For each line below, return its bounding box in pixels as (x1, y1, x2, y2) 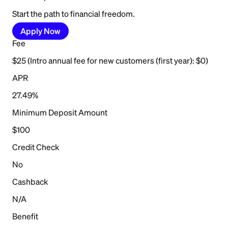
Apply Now (20, 26, 61, 36)
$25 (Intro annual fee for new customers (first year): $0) (12, 55, 208, 65)
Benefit (12, 211, 38, 221)
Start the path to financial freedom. (12, 9, 135, 18)
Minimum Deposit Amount (12, 107, 107, 117)
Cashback (12, 177, 48, 186)
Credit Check (12, 142, 60, 152)
